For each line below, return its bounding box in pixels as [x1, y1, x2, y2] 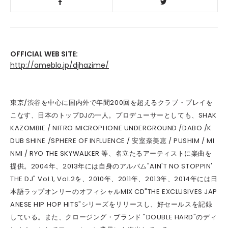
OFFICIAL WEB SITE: [10, 49, 78, 59]
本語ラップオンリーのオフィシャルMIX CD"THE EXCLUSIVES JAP [10, 187, 217, 196]
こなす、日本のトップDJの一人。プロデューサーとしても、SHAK [10, 110, 217, 120]
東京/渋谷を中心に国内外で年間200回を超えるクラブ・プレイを [10, 98, 213, 107]
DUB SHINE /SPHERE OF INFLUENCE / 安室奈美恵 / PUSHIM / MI [10, 136, 215, 146]
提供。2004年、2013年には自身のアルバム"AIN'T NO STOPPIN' [10, 161, 213, 171]
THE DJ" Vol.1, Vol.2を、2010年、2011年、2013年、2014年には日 [10, 174, 218, 184]
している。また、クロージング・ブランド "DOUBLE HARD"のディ [10, 212, 217, 222]
